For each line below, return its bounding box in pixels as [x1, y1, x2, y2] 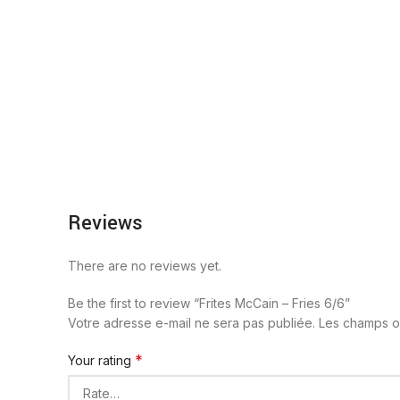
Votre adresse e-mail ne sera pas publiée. [68, 314, 315, 330]
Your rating [68, 352, 135, 368]
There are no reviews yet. [68, 257, 221, 273]
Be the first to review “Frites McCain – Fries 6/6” [68, 295, 350, 311]
